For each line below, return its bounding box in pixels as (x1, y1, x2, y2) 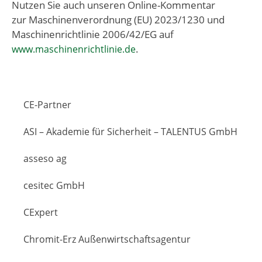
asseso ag (23, 151, 67, 165)
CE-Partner (23, 98, 71, 111)
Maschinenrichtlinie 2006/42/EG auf (12, 27, 174, 41)
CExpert (23, 205, 58, 219)
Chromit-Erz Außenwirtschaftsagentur (23, 232, 191, 246)
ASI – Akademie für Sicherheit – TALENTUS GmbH (23, 125, 237, 138)
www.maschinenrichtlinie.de (12, 42, 136, 56)
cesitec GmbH (23, 178, 85, 192)
